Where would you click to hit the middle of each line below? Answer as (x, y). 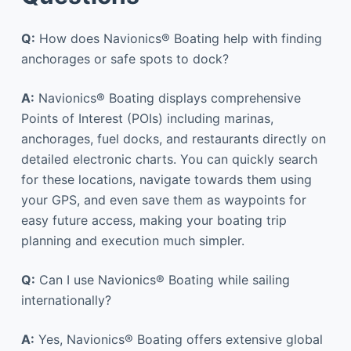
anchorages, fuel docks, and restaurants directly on (173, 138)
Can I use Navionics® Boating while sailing (162, 279)
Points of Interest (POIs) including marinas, (147, 118)
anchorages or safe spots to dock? (125, 58)
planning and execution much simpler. (132, 240)
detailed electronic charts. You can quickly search (169, 159)
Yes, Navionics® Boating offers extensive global (178, 339)
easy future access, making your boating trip (154, 220)
